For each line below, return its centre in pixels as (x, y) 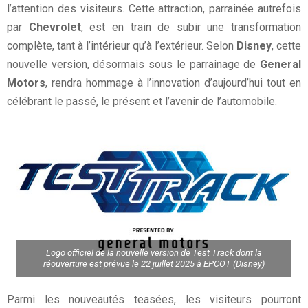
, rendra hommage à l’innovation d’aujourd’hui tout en (173, 82)
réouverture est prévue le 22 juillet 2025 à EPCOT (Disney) (154, 263)
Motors (26, 82)
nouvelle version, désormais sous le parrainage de (133, 64)
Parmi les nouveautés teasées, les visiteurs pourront (154, 300)
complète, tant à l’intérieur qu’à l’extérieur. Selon (122, 45)
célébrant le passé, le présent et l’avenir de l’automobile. (142, 101)
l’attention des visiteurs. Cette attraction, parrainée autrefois (154, 8)
